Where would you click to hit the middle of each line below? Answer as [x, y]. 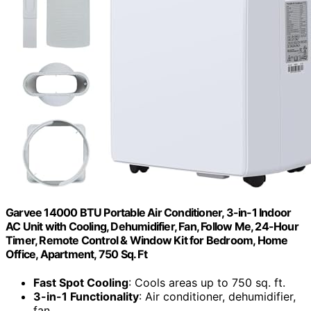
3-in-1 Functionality [86, 297]
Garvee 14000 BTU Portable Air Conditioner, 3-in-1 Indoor [149, 212]
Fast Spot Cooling [81, 283]
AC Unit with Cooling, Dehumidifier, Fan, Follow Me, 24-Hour [152, 226]
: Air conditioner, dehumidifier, [217, 297]
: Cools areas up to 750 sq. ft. [207, 283]
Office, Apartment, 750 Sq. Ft [76, 254]
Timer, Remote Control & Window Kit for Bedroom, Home [147, 240]
